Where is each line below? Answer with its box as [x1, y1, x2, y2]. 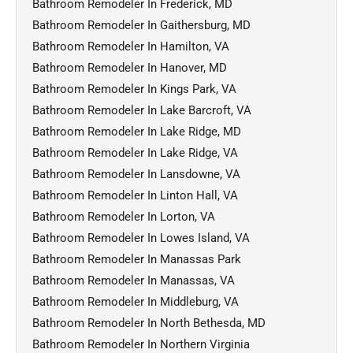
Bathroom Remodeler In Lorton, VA [32, 209, 215, 224]
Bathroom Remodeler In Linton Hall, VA [32, 188, 238, 203]
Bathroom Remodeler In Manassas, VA [32, 273, 235, 288]
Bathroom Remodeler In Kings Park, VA [32, 81, 236, 96]
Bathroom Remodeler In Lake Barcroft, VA [32, 102, 251, 117]
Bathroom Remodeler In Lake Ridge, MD [32, 124, 241, 139]
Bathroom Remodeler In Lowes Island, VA [32, 230, 250, 245]
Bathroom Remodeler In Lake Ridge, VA [32, 145, 238, 160]
